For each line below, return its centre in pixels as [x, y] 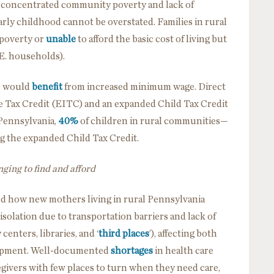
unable [61, 39]
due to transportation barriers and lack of [128, 216]
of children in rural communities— [153, 121]
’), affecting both [183, 233]
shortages [132, 250]
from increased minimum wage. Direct [144, 87]
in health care [183, 250]
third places [124, 233]
